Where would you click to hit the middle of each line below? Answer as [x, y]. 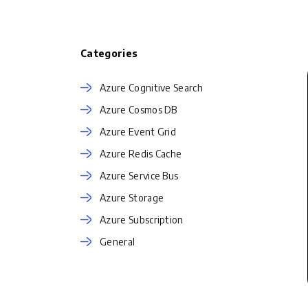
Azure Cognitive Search [152, 88]
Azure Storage [132, 198]
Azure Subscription [142, 220]
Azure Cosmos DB [139, 110]
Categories [109, 53]
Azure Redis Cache [141, 154]
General [118, 242]
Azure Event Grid [138, 132]
